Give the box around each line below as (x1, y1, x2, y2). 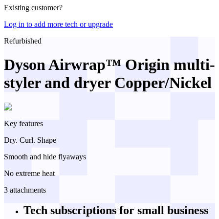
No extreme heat (4, 169, 55, 177)
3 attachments (4, 185, 46, 194)
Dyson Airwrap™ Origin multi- (4, 56, 215, 74)
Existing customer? (4, 3, 65, 12)
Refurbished (4, 36, 42, 45)
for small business (119, 204, 208, 217)
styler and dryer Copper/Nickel (4, 74, 212, 92)
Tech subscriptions (23, 204, 119, 217)
